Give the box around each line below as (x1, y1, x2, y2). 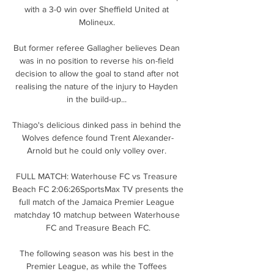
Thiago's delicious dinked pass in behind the (12, 119, 181, 130)
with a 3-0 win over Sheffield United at (24, 4, 169, 14)
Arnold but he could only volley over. (27, 145, 169, 155)
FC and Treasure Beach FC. (45, 222, 150, 232)
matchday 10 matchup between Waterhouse (13, 209, 180, 220)
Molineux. (78, 17, 117, 27)
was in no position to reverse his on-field (20, 55, 174, 65)
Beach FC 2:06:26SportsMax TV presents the (12, 183, 183, 194)
